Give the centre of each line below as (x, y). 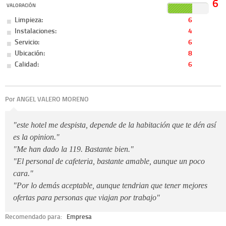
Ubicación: (30, 52)
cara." (23, 174)
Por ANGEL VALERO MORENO (47, 99)
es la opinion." (36, 137)
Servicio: (27, 42)
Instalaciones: (36, 31)
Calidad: (27, 64)
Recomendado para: (34, 217)
